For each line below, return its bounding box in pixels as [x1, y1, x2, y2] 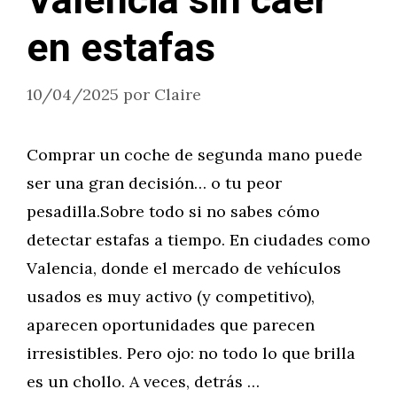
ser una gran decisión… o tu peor [27, 173, 282, 193]
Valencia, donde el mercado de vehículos [27, 258, 341, 278]
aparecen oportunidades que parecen [27, 315, 315, 335]
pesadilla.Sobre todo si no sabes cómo [27, 201, 320, 222]
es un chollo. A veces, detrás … [27, 371, 260, 392]
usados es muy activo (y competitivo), [27, 286, 315, 307]
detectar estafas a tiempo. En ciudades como [27, 230, 370, 250]
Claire [154, 84, 201, 105]
